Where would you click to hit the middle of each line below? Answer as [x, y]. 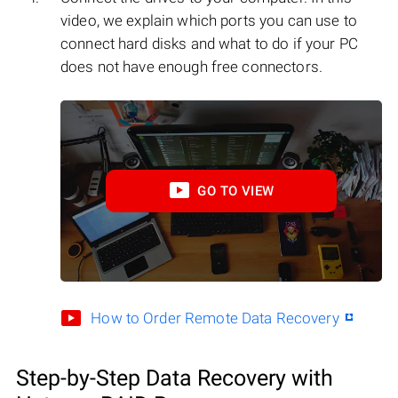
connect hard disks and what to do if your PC [209, 44]
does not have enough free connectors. [191, 67]
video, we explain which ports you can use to [209, 21]
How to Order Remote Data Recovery [215, 318]
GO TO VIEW [236, 191]
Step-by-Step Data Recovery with [175, 378]
